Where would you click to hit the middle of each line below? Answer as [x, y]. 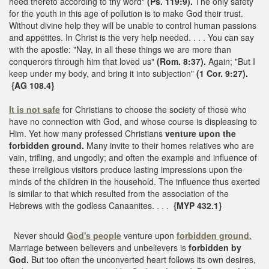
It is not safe [35, 109]
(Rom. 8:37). [180, 61]
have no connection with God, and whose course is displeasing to [133, 121]
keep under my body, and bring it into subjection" [103, 73]
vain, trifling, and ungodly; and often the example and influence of [133, 157]
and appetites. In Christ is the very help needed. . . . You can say [131, 37]
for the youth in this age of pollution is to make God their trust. [126, 13]
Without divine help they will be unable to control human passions [133, 25]
